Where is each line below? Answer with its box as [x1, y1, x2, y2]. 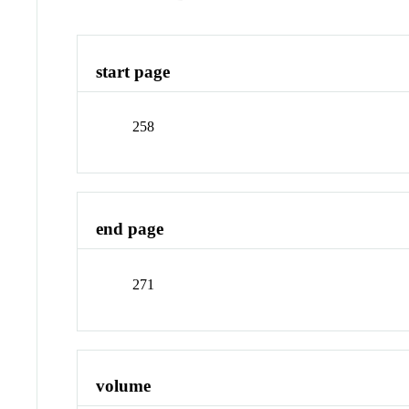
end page [96, 219, 164, 239]
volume [96, 376, 152, 396]
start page [96, 61, 171, 81]
